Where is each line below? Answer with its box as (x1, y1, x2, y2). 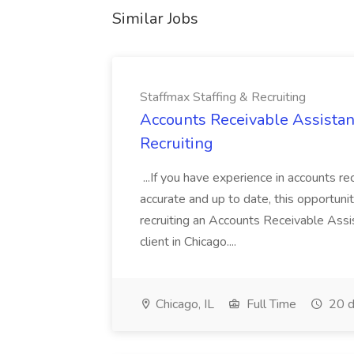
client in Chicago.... (140, 233, 239, 250)
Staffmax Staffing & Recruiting (140, 88, 306, 106)
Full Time (243, 296, 296, 313)
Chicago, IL (153, 296, 214, 313)
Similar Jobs (112, 8, 198, 29)
